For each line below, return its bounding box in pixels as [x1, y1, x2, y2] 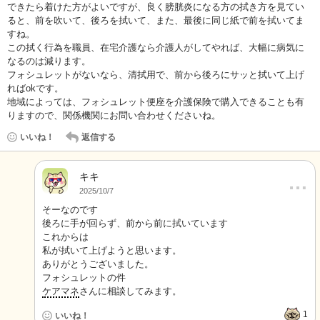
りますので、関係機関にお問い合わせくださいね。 [7, 110, 221, 121]
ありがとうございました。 [42, 259, 154, 269]
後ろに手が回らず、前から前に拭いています [42, 218, 228, 229]
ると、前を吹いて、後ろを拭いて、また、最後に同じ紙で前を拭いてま [7, 15, 304, 26]
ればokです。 [7, 83, 64, 94]
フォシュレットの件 [42, 272, 126, 283]
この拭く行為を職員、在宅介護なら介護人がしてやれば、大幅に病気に [7, 42, 304, 53]
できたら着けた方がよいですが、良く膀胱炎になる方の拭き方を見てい [7, 1, 304, 12]
